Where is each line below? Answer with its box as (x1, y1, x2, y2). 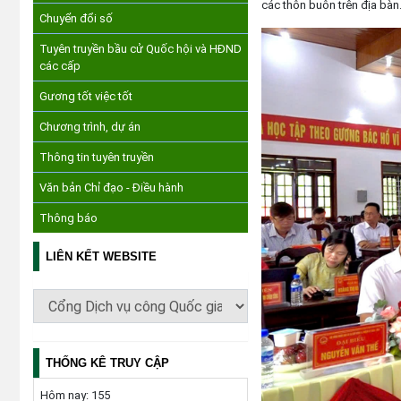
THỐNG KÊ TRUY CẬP (46, 356, 169, 370)
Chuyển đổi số (39, 12, 113, 25)
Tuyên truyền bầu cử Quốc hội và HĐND (39, 42, 242, 55)
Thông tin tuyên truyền (39, 150, 154, 164)
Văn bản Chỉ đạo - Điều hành (39, 181, 183, 194)
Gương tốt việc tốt (39, 90, 132, 103)
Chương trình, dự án (39, 120, 141, 133)
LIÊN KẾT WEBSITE (46, 250, 157, 263)
